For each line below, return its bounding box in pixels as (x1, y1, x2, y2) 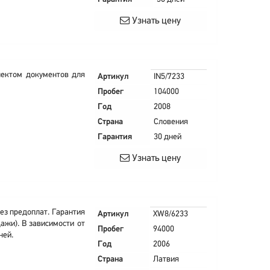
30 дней (153, 133, 181, 142)
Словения (153, 118, 188, 127)
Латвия (152, 255, 179, 264)
